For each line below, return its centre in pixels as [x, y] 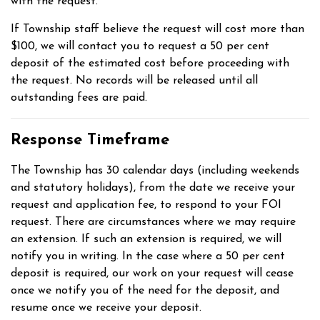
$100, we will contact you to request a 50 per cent [140, 46]
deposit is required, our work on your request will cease [152, 274]
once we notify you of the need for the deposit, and [145, 291]
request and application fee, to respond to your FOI [146, 205]
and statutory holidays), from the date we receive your [153, 188]
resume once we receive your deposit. [106, 308]
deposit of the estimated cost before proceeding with [150, 64]
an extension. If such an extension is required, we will [146, 239]
